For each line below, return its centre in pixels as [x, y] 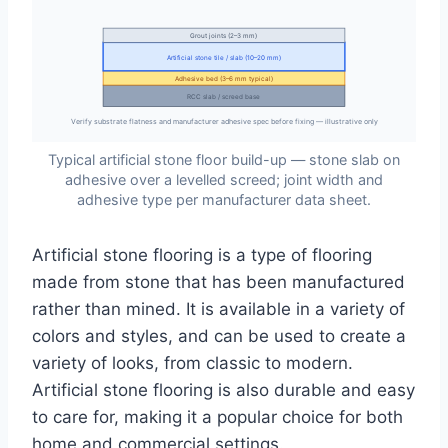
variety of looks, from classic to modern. [192, 362]
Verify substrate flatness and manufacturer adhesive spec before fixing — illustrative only [224, 122]
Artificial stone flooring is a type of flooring [202, 254]
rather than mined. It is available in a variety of [218, 308]
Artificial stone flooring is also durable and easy [223, 389]
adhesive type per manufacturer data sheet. [224, 199]
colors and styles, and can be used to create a [219, 335]
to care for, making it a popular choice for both [217, 416]
